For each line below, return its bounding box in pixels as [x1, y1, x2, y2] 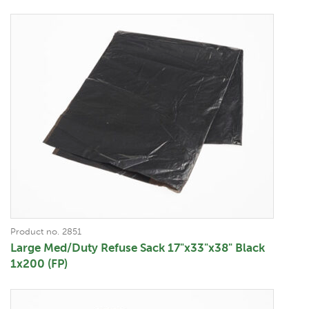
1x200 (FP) [10, 256, 68, 270]
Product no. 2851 [10, 226, 81, 237]
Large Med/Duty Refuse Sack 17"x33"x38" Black [10, 240, 265, 255]
